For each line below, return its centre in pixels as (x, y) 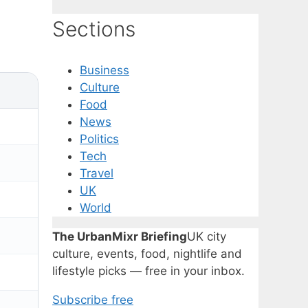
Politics (99, 139)
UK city (207, 236)
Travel (97, 173)
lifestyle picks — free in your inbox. (148, 271)
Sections (94, 29)
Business (104, 70)
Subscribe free (93, 299)
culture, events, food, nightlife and (147, 253)
